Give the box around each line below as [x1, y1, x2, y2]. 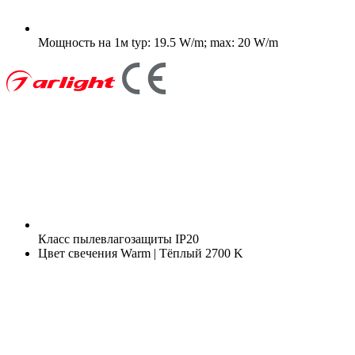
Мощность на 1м [38, 35, 128, 49]
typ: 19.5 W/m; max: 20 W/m [128, 35, 278, 49]
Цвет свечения [38, 246, 117, 260]
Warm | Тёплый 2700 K [117, 246, 243, 260]
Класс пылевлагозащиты [38, 231, 172, 246]
